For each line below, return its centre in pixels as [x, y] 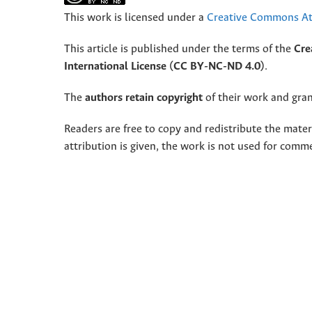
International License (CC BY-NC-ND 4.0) [164, 67]
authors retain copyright [144, 98]
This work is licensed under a [135, 18]
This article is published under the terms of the [179, 49]
